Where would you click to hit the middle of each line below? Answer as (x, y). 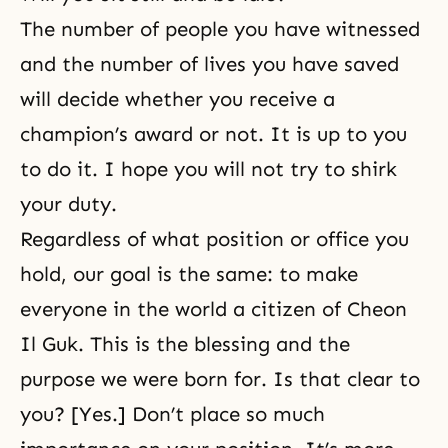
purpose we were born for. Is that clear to (220, 378)
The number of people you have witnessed (220, 28)
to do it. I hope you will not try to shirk (208, 168)
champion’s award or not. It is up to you (213, 133)
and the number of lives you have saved (209, 63)
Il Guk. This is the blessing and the (185, 343)
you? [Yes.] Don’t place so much (172, 413)
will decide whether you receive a (177, 98)
